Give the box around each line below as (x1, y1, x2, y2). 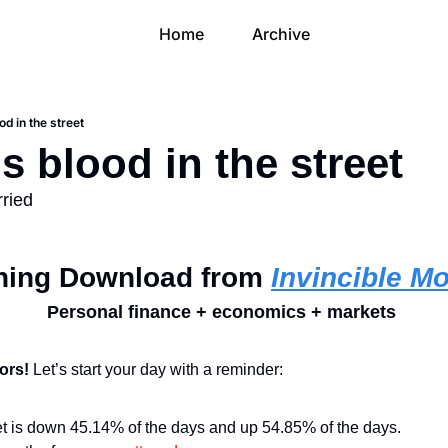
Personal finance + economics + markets (47, 302, 401, 322)
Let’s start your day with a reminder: (33, 361, 283, 378)
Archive (211, 24, 310, 44)
